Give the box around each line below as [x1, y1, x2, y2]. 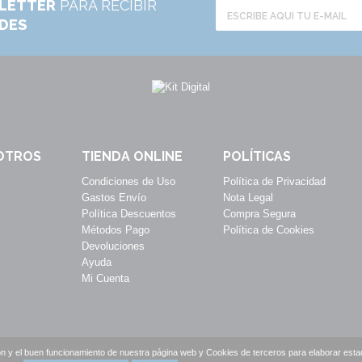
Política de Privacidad [223, 175, 326, 187]
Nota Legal [223, 192, 273, 204]
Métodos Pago [82, 224, 149, 236]
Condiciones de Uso [82, 175, 175, 187]
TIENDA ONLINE [82, 149, 183, 164]
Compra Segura [223, 208, 296, 220]
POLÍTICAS [223, 149, 291, 164]
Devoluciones [82, 240, 145, 252]
